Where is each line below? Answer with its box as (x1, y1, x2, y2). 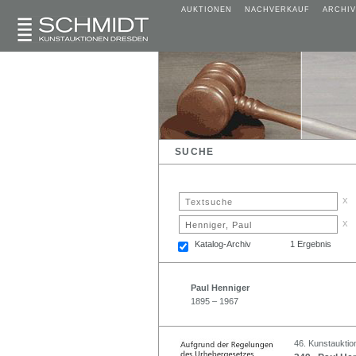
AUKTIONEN (181, 6, 232, 14)
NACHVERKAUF (245, 6, 310, 14)
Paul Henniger (191, 282, 250, 292)
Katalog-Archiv (195, 238, 251, 249)
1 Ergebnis (290, 238, 331, 249)
